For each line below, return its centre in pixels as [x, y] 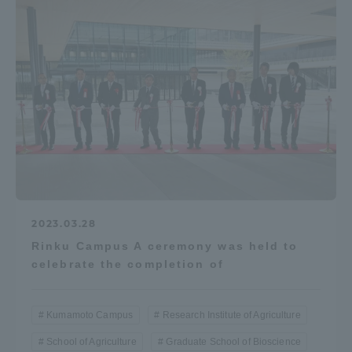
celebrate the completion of [128, 264]
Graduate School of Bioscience [233, 342]
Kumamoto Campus [90, 315]
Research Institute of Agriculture [231, 315]
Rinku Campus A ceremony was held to [165, 246]
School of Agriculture [92, 342]
